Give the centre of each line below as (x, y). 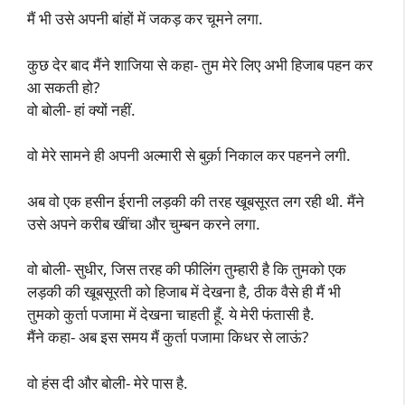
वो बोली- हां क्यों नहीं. (81, 109)
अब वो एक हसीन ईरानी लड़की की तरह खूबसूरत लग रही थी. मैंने (196, 201)
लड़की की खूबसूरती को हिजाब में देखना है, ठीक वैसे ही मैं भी (184, 292)
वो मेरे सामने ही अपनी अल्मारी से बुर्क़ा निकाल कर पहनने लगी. (189, 155)
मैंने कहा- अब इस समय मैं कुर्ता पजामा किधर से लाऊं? (168, 337)
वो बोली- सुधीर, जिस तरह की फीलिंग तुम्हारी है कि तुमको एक (187, 269)
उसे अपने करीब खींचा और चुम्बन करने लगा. (144, 223)
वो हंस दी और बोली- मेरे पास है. (108, 382)
